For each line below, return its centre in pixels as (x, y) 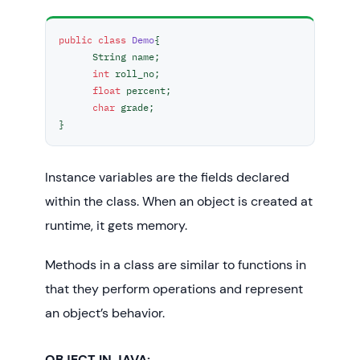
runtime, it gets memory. (116, 226)
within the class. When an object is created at (179, 202)
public (76, 40)
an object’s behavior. (105, 313)
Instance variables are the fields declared (167, 178)
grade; (135, 107)
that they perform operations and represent (174, 289)
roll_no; (135, 74)
